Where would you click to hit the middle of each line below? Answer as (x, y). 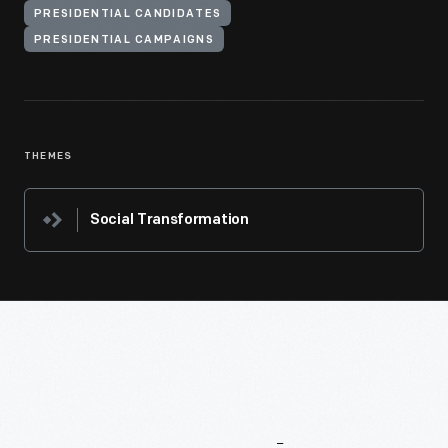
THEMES (48, 156)
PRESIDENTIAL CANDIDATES (128, 14)
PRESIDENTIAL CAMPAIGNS (124, 40)
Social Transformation (169, 220)
